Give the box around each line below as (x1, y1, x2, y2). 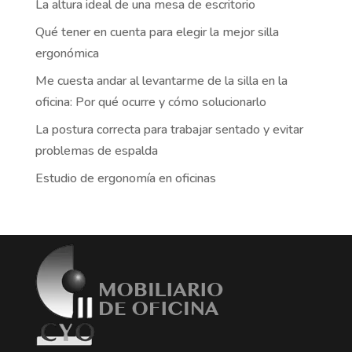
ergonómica (35, 45, 99, 63)
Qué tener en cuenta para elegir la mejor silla (35, 24, 279, 42)
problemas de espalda (35, 142, 158, 160)
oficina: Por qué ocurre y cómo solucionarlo (35, 93, 266, 112)
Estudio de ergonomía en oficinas (35, 170, 216, 188)
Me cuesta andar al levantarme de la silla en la (35, 72, 288, 90)
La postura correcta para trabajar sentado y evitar (35, 121, 303, 139)
